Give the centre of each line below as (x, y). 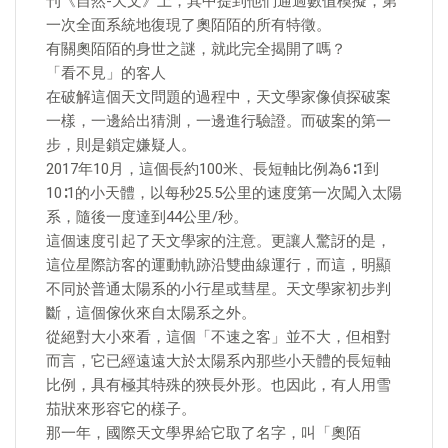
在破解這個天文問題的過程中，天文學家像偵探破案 (218, 97)
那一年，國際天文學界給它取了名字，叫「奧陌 (203, 433)
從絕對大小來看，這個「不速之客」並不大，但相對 (218, 337)
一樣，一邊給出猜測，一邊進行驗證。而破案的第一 (218, 121)
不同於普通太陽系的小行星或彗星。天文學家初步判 (218, 289)
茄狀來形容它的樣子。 (121, 409)
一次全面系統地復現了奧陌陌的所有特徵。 (188, 25)
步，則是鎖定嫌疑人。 (121, 145)
